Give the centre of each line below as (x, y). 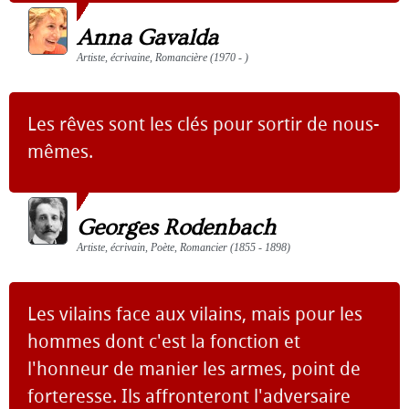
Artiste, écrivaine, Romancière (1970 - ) (163, 58)
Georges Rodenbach (176, 228)
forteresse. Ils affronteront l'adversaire (189, 396)
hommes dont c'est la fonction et (164, 341)
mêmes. (60, 152)
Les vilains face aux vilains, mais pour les (195, 314)
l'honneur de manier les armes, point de (194, 369)
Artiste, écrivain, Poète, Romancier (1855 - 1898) (184, 247)
